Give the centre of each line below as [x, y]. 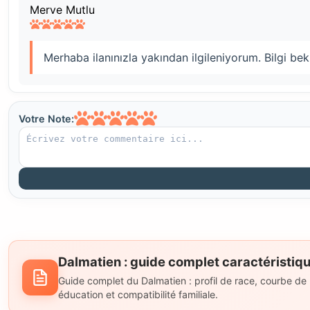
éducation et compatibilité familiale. [138, 294]
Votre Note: [46, 118]
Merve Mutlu [62, 9]
